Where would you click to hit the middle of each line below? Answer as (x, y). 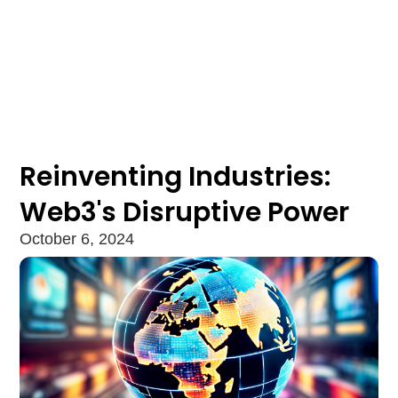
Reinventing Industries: (175, 177)
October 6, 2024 (77, 239)
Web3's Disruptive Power (185, 213)
